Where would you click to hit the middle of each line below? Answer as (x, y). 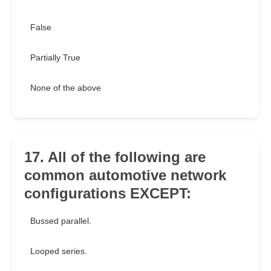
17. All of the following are (115, 157)
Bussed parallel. (61, 221)
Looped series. (59, 251)
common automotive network (125, 175)
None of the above (66, 88)
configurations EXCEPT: (108, 194)
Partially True (55, 58)
